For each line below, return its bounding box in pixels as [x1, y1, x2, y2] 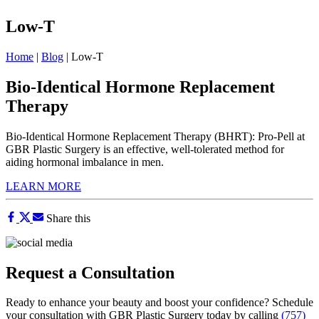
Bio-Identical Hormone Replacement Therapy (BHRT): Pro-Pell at [6, 130, 305, 142]
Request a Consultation [6, 263, 174, 282]
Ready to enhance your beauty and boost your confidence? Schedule [6, 296, 313, 309]
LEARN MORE [6, 179, 81, 192]
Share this [46, 211, 90, 224]
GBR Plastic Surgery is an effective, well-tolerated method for [6, 142, 284, 155]
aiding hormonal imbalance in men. [6, 155, 164, 168]
